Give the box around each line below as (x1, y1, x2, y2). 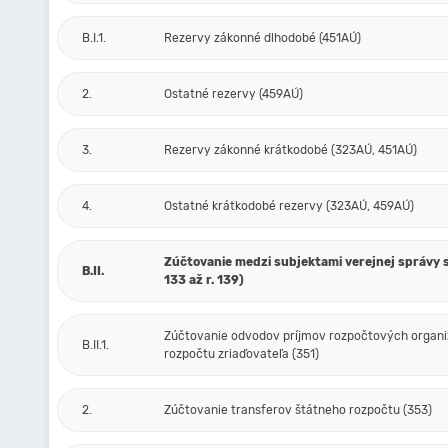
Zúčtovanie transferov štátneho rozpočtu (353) (164, 403, 432, 417)
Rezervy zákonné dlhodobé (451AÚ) (164, 31, 361, 45)
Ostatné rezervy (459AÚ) (164, 87, 303, 101)
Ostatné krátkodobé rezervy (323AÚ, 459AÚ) (164, 199, 414, 213)
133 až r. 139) (164, 273, 244, 287)
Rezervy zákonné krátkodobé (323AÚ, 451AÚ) (164, 143, 417, 157)
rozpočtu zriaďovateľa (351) (164, 347, 319, 361)
